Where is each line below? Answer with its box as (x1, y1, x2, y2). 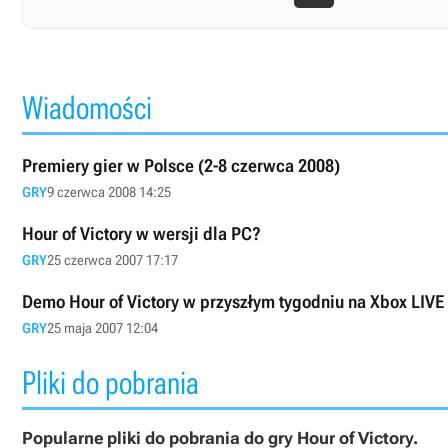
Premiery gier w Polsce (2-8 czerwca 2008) (22, 155, 340, 176)
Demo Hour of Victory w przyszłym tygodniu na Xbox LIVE (22, 291, 444, 312)
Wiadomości (22, 89, 152, 127)
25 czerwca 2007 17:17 (47, 252, 178, 268)
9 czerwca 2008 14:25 (47, 184, 171, 200)
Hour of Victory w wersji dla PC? (22, 223, 261, 244)
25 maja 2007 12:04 (47, 320, 158, 336)
